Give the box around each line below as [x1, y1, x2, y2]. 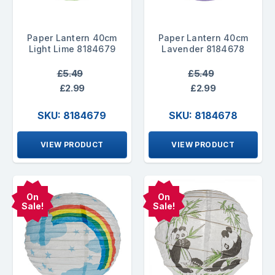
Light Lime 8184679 [28, 43, 115, 54]
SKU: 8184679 [37, 109, 107, 122]
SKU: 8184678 [168, 109, 238, 122]
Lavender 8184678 [161, 43, 245, 54]
